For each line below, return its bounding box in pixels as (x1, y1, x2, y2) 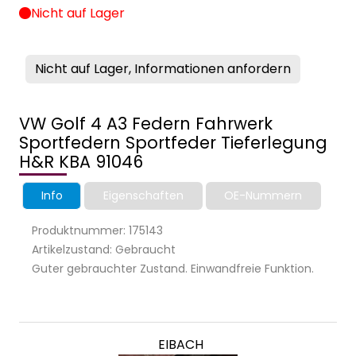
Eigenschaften (103, 187, 184, 203)
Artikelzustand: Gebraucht (32, 241, 176, 257)
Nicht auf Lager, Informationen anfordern (35, 59, 291, 78)
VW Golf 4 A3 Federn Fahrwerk (19, 111, 273, 135)
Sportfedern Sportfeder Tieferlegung (19, 130, 327, 154)
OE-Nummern (224, 187, 303, 203)
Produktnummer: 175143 (32, 222, 163, 238)
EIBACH (158, 335, 203, 354)
